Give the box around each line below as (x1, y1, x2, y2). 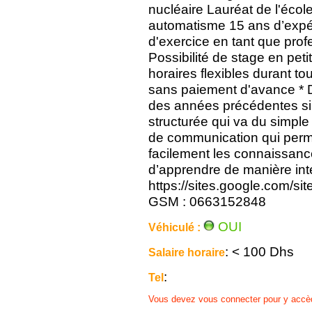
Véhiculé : (148, 221, 203, 234)
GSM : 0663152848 (148, 194, 266, 210)
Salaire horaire (148, 246, 225, 259)
